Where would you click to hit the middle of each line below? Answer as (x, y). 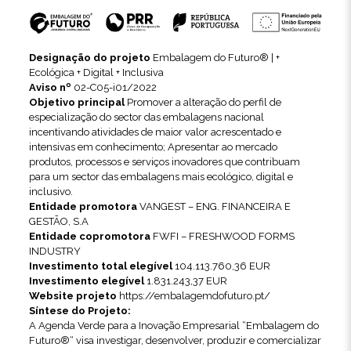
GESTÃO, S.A (58, 221)
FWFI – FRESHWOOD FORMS (222, 236)
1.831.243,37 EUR (185, 280)
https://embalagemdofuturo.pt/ (194, 295)
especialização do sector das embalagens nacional (146, 117)
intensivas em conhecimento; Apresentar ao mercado (153, 147)
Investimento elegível (86, 280)
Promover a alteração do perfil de (203, 102)
